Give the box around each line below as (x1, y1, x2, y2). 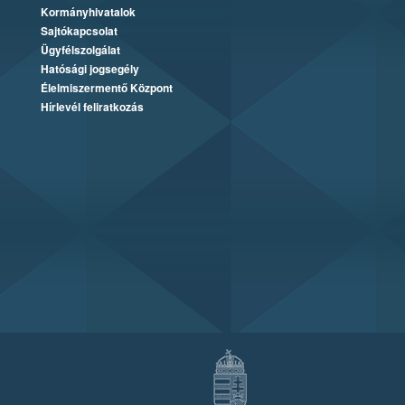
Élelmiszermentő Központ (40, 79, 173, 96)
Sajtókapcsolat (40, 22, 118, 39)
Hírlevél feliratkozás (40, 98, 144, 115)
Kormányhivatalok (40, 3, 136, 20)
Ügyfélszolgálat (40, 41, 120, 58)
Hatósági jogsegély (40, 60, 139, 77)
